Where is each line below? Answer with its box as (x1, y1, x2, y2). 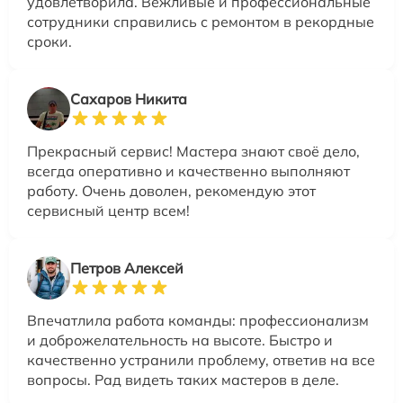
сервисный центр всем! (27, 201, 190, 219)
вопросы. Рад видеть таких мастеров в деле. (27, 370, 339, 389)
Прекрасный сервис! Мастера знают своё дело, (27, 141, 360, 160)
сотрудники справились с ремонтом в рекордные (27, 12, 374, 31)
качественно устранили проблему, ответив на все (27, 350, 375, 369)
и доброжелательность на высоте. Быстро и (27, 330, 333, 349)
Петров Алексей (70, 258, 184, 277)
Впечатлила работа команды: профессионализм (27, 310, 369, 329)
